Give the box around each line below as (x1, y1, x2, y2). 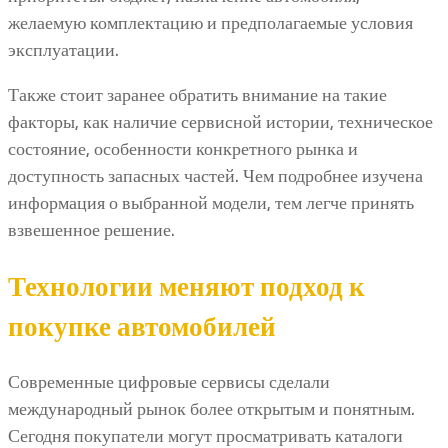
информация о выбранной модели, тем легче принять (8, 192, 414, 215)
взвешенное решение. (8, 219, 175, 242)
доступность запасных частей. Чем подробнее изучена (8, 165, 423, 188)
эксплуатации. (8, 39, 119, 62)
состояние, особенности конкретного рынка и (8, 138, 358, 161)
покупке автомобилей (8, 308, 276, 344)
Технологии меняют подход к (8, 268, 365, 304)
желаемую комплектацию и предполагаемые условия (8, 12, 413, 35)
